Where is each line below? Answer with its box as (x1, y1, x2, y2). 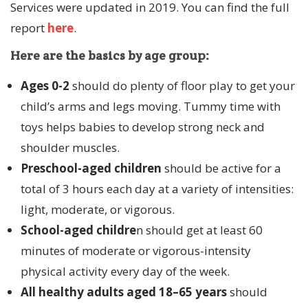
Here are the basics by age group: (10, 47, 209, 64)
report (10, 20, 47, 36)
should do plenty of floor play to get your (69, 78, 295, 94)
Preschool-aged (21, 160, 111, 177)
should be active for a (162, 160, 281, 177)
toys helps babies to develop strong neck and (21, 119, 265, 135)
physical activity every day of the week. (21, 263, 230, 280)
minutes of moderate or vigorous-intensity (21, 243, 251, 259)
